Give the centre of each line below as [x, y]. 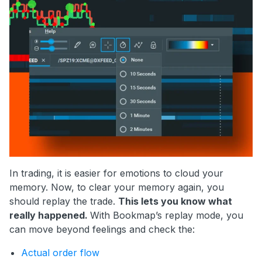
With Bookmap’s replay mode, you [167, 216]
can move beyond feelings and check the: [102, 230]
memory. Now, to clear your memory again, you [117, 187]
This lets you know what [175, 201]
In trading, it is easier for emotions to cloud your [116, 173]
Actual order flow [60, 253]
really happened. [50, 216]
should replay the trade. [64, 201]
